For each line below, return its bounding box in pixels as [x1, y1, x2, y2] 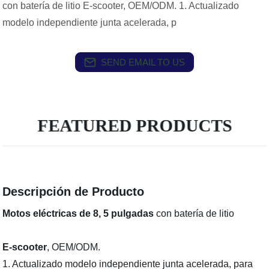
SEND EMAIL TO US [101, 56, 185, 67]
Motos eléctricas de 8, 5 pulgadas [2, 208, 154, 219]
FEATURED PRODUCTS [37, 116, 232, 135]
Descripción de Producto [2, 185, 145, 198]
